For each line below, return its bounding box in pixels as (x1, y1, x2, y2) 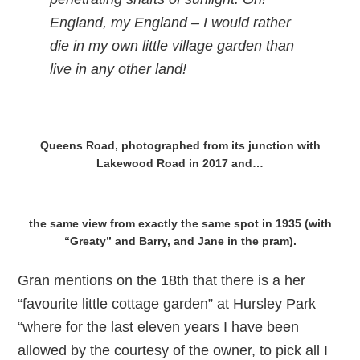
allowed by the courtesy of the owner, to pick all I (18, 342, 329, 358)
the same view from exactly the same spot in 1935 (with (28, 217, 332, 230)
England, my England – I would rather (50, 14, 292, 31)
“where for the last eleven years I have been (18, 319, 300, 335)
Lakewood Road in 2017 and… (96, 157, 264, 170)
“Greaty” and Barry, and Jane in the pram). (63, 235, 297, 247)
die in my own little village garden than (50, 38, 295, 54)
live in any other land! (50, 61, 187, 77)
